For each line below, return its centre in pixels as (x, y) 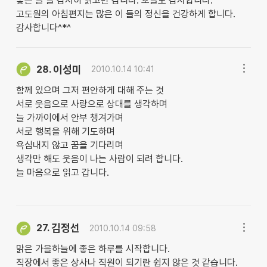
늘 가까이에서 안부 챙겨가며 (69, 118)
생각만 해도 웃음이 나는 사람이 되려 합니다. (99, 159)
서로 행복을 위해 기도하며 (65, 132)
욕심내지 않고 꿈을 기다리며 (69, 145)
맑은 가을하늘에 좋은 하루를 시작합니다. (93, 249)
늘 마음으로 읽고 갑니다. (62, 173)
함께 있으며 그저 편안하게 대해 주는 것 (90, 91)
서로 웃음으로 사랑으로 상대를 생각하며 (91, 104)
